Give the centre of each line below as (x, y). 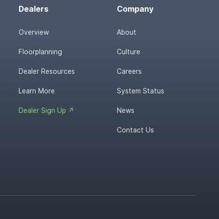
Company (135, 9)
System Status (141, 91)
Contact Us (136, 130)
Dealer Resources (47, 71)
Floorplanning (41, 52)
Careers (130, 71)
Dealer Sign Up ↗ (47, 110)
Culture (129, 52)
